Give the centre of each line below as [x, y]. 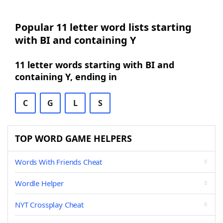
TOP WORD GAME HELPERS [73, 138]
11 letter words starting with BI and [95, 65]
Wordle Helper [39, 183]
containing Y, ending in [66, 77]
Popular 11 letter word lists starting [103, 27]
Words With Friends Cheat [59, 162]
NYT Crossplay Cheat [49, 205]
